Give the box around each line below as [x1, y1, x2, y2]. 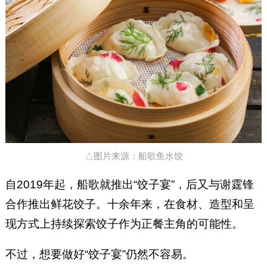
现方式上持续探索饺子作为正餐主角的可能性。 [5, 217, 243, 230]
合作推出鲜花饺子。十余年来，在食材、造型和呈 [5, 197, 254, 210]
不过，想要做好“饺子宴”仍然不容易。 [5, 247, 194, 260]
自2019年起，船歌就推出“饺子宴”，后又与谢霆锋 [5, 178, 254, 191]
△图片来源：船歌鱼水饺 [84, 150, 183, 161]
